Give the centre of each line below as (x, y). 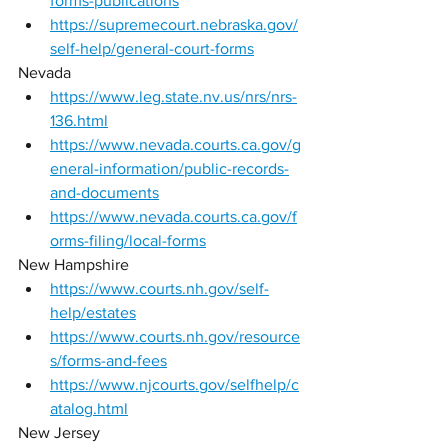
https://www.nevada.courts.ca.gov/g (175, 144)
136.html (79, 120)
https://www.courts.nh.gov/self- (159, 288)
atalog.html (89, 408)
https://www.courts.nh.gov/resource (175, 336)
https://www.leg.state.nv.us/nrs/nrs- (173, 96)
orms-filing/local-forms (128, 240)
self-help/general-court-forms (152, 48)
